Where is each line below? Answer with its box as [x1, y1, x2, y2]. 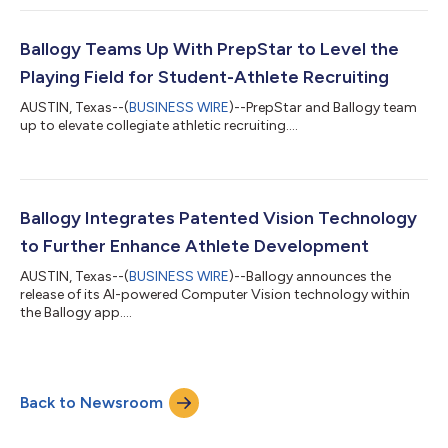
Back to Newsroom [20, 392, 163, 412]
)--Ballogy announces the [229, 267, 391, 285]
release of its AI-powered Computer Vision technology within [20, 285, 410, 303]
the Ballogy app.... [20, 303, 132, 321]
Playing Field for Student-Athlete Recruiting [20, 65, 389, 88]
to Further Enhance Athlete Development [20, 234, 369, 257]
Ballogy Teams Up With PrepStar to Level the [20, 37, 399, 60]
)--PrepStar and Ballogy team [229, 98, 417, 116]
